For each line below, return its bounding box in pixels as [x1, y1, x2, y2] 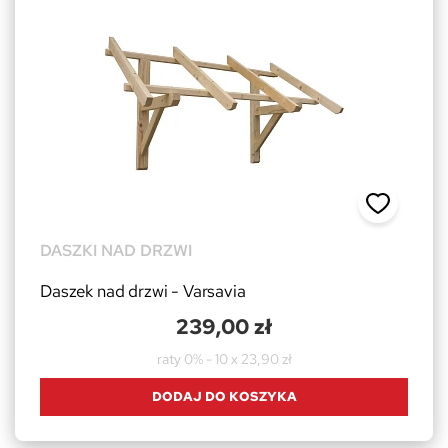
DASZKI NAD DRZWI [40, 239, 192, 261]
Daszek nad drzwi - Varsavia [40, 279, 246, 302]
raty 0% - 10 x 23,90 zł [156, 349, 292, 368]
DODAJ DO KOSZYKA [151, 387, 297, 405]
